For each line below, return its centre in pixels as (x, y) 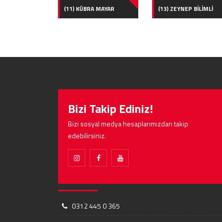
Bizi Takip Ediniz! (111, 108)
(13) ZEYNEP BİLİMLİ (185, 8)
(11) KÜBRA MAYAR (89, 8)
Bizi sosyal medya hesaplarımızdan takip (128, 123)
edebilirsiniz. (87, 135)
